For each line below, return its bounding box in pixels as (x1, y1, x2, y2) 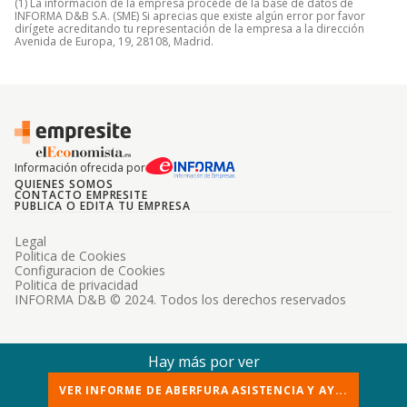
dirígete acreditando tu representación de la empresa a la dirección (15, 21, 364, 36)
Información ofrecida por (15, 160, 145, 175)
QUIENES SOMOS (15, 176, 114, 192)
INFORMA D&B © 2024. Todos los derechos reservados (15, 291, 346, 308)
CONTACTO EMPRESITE (15, 187, 149, 203)
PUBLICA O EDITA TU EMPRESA (15, 198, 191, 213)
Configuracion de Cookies (15, 262, 165, 279)
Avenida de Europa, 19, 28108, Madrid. (15, 34, 213, 49)
